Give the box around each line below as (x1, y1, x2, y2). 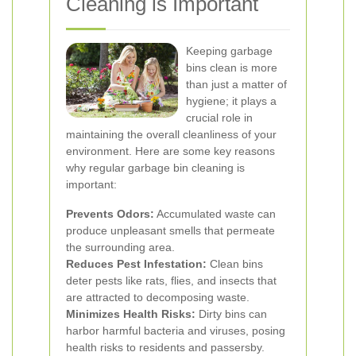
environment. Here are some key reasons (66, 145, 275, 157)
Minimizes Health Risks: (66, 308, 195, 320)
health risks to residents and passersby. (66, 341, 265, 354)
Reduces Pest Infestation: (66, 257, 207, 270)
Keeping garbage (186, 44, 273, 57)
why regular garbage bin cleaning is (66, 161, 245, 174)
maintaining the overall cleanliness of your (66, 128, 277, 141)
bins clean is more (186, 61, 277, 74)
